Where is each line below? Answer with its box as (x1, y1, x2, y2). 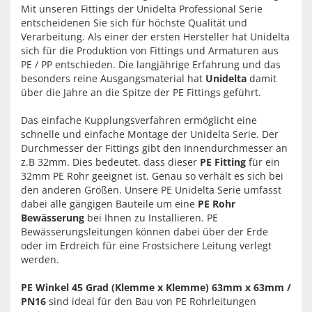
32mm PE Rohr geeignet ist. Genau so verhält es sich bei (21, 169, 283, 182)
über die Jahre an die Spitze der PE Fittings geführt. (21, 86, 261, 99)
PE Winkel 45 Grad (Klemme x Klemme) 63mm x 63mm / (21, 281, 291, 294)
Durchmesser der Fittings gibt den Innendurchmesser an (21, 141, 288, 155)
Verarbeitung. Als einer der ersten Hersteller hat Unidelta (21, 30, 290, 43)
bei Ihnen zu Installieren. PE (84, 211, 218, 224)
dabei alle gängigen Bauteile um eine (21, 197, 198, 210)
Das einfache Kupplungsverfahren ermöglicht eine (21, 114, 257, 127)
